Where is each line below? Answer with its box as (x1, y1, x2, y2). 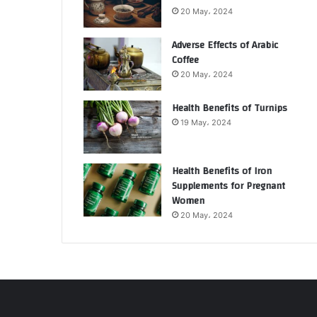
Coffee (172, 51, 199, 69)
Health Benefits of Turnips (172, 99, 287, 117)
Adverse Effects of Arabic (172, 36, 278, 54)
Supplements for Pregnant (172, 177, 285, 195)
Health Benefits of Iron (172, 162, 272, 180)
